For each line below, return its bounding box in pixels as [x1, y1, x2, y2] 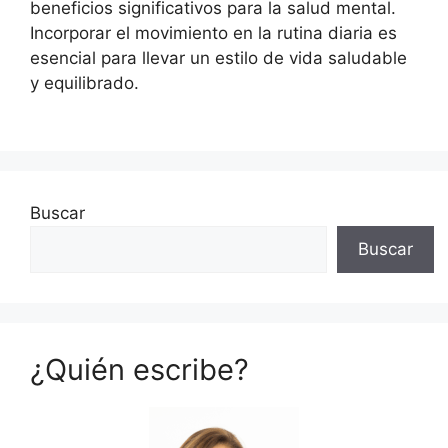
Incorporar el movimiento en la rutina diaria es [30, 22, 397, 43]
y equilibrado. [30, 72, 139, 93]
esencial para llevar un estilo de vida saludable [30, 47, 407, 68]
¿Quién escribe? [30, 352, 249, 387]
